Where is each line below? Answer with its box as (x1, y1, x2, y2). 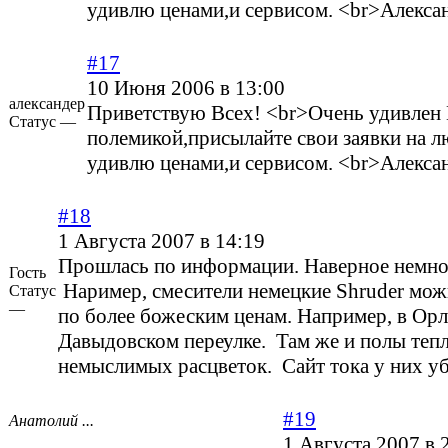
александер (9, 95, 85, 113)
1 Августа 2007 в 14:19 (58, 229, 265, 254)
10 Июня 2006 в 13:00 (87, 76, 285, 101)
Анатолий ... (9, 412, 94, 430)
